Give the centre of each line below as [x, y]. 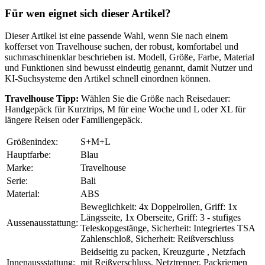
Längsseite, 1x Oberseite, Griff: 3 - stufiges [161, 218]
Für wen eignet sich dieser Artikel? [88, 13]
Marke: [20, 168]
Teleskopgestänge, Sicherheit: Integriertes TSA [168, 228]
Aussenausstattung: [42, 223]
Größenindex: [32, 142]
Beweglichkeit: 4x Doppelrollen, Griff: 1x [159, 207]
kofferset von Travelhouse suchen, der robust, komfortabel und [122, 47]
